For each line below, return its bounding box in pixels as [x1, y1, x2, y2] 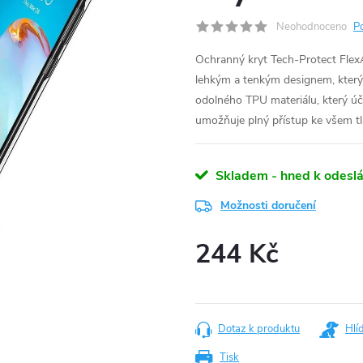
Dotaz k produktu [218, 322, 300, 336]
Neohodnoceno [276, 19, 347, 34]
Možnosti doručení [220, 198, 316, 213]
